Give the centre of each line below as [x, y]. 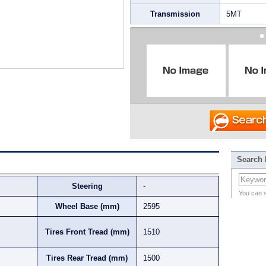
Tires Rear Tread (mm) [87, 258]
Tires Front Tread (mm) [87, 232]
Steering [87, 186]
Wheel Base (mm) [87, 206]
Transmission [175, 14]
